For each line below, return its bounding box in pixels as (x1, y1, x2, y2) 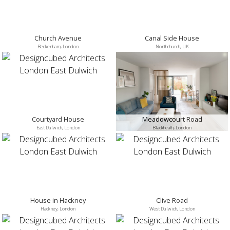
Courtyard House (32, 114, 84, 124)
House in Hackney (30, 196, 86, 205)
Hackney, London (41, 205, 75, 212)
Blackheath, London (152, 124, 191, 131)
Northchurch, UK (155, 43, 189, 50)
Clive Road (156, 196, 188, 205)
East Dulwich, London (36, 124, 80, 131)
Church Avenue (34, 33, 82, 43)
